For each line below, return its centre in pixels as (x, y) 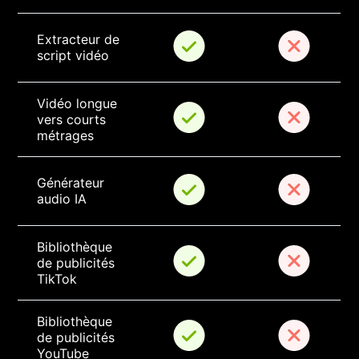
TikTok (57, 279)
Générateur (73, 183)
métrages (66, 136)
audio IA (62, 199)
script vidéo (73, 56)
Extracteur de (81, 40)
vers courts (74, 120)
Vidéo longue (79, 104)
